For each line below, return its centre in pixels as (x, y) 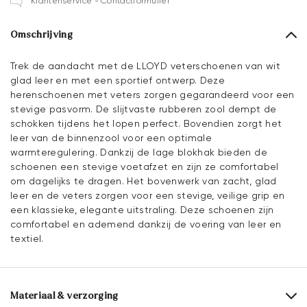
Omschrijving (42, 35)
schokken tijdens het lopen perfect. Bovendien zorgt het (146, 124)
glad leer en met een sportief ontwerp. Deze (118, 81)
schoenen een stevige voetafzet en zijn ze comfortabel (145, 167)
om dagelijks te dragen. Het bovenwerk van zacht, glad (144, 181)
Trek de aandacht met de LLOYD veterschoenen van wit (145, 66)
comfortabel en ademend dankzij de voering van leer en (146, 224)
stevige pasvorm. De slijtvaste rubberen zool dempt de (144, 109)
